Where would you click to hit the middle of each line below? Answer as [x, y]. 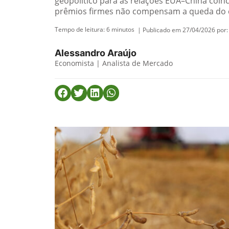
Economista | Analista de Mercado [114, 63]
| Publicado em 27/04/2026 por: [183, 30]
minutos [123, 29]
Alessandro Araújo [96, 53]
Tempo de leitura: [81, 29]
